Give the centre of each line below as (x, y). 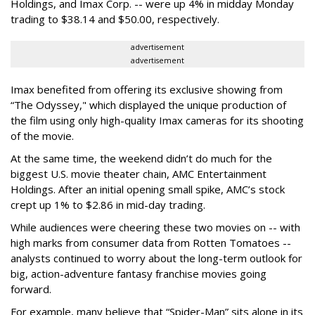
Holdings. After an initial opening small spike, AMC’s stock (148, 189)
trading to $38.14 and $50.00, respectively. (115, 19)
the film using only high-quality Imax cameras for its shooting (157, 120)
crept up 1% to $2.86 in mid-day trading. (108, 205)
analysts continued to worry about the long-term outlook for (156, 258)
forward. (31, 289)
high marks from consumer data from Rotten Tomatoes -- (151, 243)
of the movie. (42, 136)
